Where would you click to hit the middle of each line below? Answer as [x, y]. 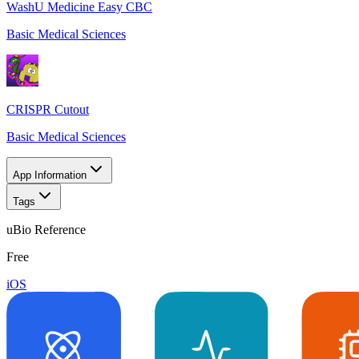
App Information [50, 175]
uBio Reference [46, 229]
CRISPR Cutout [48, 109]
